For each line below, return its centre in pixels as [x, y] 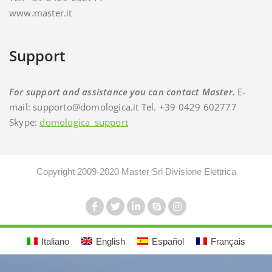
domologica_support [84, 122]
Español [168, 241]
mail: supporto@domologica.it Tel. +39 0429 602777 [123, 107]
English [110, 241]
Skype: [25, 122]
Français [228, 241]
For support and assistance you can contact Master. [124, 92]
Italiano [55, 241]
